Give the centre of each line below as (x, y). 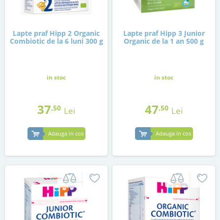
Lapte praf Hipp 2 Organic (56, 33)
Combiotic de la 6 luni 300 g (56, 41)
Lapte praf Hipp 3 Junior (164, 33)
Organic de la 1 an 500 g (164, 41)
